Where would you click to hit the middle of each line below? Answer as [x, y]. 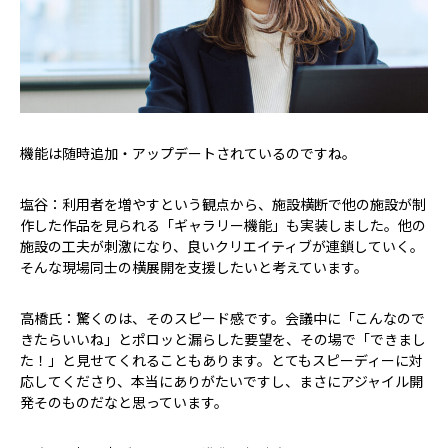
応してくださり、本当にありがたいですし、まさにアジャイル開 [221, 380]
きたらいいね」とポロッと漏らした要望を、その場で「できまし [223, 338]
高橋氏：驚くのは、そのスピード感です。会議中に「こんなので [222, 317]
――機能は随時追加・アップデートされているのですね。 [188, 152]
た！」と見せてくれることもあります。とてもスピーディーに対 [221, 359]
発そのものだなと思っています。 [124, 401]
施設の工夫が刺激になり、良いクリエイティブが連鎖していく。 [222, 245]
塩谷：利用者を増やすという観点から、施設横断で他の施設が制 [223, 203]
